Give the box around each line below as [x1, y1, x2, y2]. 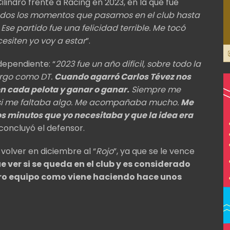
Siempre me [129, 83, 181, 95]
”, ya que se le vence [113, 145, 195, 157]
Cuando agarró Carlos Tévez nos [54, 70, 191, 83]
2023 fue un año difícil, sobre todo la [55, 57, 201, 70]
